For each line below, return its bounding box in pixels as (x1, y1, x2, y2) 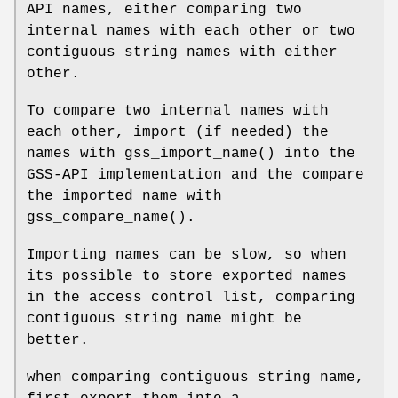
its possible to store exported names (27, 268, 346, 285)
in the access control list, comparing (27, 290, 355, 306)
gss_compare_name (27, 210, 169, 227)
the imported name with (27, 188, 222, 205)
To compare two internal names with (27, 103, 329, 120)
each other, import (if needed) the (27, 124, 329, 141)
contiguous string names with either (27, 44, 338, 61)
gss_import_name (124, 146, 258, 163)
